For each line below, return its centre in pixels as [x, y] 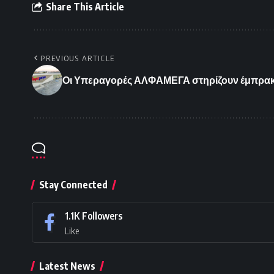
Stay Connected [73, 184]
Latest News [67, 266]
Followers [102, 216]
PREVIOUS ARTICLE [78, 58]
